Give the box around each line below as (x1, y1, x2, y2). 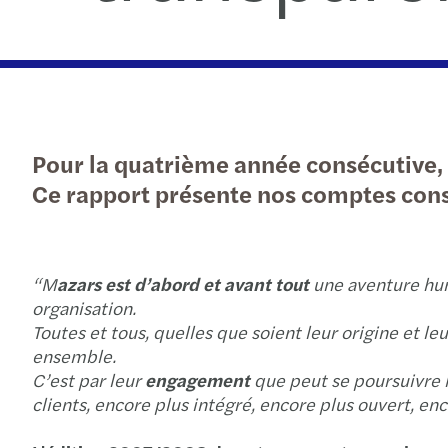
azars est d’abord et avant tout (57, 271, 313, 296)
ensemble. (32, 343, 116, 368)
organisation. (32, 295, 136, 320)
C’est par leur (32, 367, 145, 392)
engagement (145, 367, 254, 392)
